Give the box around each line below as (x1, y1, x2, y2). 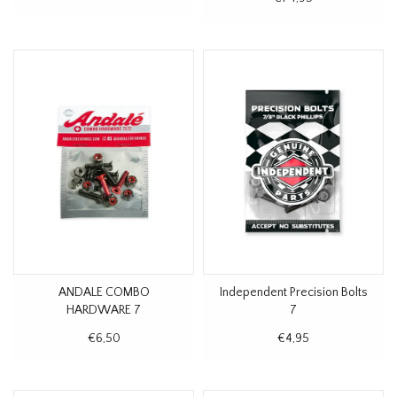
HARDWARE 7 (66, 303, 141, 317)
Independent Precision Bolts (219, 285, 368, 300)
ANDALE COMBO (58, 285, 150, 300)
